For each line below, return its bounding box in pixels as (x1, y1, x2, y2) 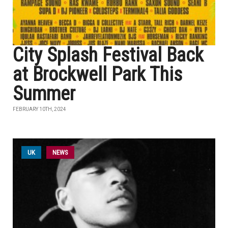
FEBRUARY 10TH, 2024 (13, 106, 66, 112)
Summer (13, 82, 75, 105)
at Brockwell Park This (13, 63, 182, 85)
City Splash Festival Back (13, 44, 204, 66)
